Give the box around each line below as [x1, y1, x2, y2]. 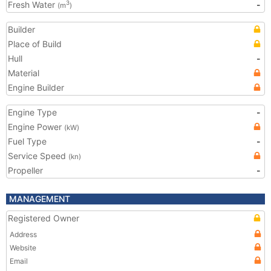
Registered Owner [8, 213, 79, 223]
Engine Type [8, 107, 57, 117]
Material [8, 68, 39, 78]
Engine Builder [8, 82, 64, 93]
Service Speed [8, 151, 68, 161]
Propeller [8, 165, 43, 175]
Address [10, 230, 37, 239]
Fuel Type [8, 136, 47, 146]
